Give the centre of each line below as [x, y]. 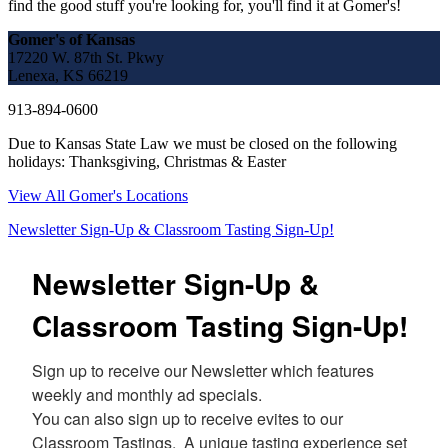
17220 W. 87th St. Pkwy [86, 57]
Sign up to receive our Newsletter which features [203, 370]
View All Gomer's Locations [98, 195]
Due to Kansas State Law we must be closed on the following [202, 143]
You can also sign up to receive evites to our [187, 418]
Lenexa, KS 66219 [68, 75]
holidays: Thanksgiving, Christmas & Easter [147, 161]
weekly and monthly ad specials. [151, 394]
